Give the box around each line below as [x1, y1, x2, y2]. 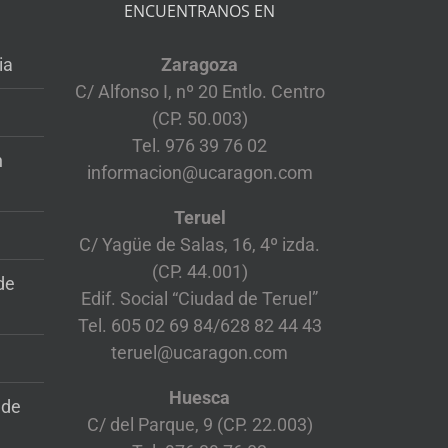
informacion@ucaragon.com [86, 162, 313, 184]
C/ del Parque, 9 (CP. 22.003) [86, 414, 313, 436]
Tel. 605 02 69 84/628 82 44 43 [77, 315, 322, 337]
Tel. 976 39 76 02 [132, 135, 268, 157]
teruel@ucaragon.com [111, 342, 289, 364]
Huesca [169, 387, 231, 409]
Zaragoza [161, 54, 239, 76]
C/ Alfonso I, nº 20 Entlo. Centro [74, 81, 325, 103]
